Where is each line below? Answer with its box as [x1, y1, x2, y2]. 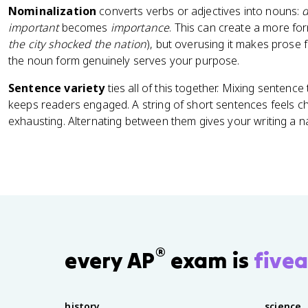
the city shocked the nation [8, 36, 147, 52]
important [8, 20, 59, 35]
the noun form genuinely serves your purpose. [8, 53, 240, 68]
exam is [165, 245, 254, 274]
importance [110, 20, 170, 35]
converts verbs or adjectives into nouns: [96, 3, 302, 19]
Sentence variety [8, 80, 105, 96]
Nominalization [8, 3, 97, 19]
